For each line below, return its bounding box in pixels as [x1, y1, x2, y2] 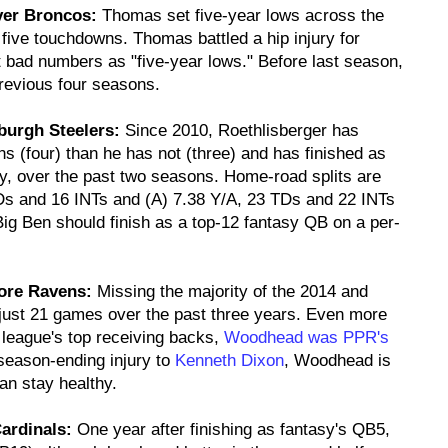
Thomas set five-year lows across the [97, 6, 384, 25]
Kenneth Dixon [175, 351, 284, 370]
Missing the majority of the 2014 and [92, 282, 368, 301]
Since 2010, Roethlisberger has [120, 121, 359, 140]
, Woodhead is [284, 351, 391, 370]
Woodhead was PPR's [224, 328, 389, 347]
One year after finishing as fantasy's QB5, [72, 420, 390, 439]
